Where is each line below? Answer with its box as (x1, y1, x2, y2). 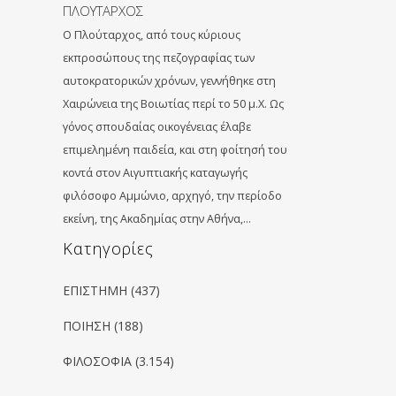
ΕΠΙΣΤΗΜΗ (63, 282, 127, 299)
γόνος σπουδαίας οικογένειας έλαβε (63, 119, 251, 134)
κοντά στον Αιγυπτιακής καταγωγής (63, 165, 247, 180)
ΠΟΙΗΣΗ (63, 317, 110, 334)
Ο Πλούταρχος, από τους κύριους (63, 27, 240, 42)
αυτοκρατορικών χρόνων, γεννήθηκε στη (63, 73, 276, 88)
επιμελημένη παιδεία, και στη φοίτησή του (63, 142, 287, 157)
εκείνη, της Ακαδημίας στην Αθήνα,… (63, 211, 251, 226)
